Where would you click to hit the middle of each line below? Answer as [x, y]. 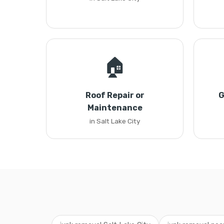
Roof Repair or [115, 95]
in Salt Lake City [115, 121]
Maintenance [115, 108]
